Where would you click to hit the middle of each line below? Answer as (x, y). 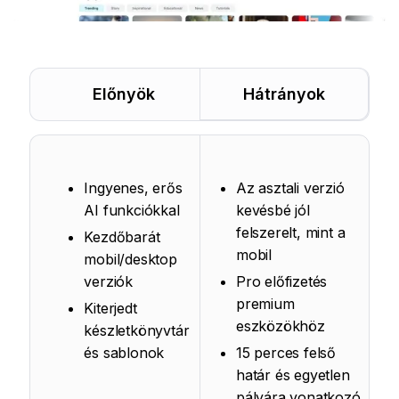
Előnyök (124, 94)
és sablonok (124, 353)
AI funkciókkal (132, 210)
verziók (109, 281)
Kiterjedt (110, 308)
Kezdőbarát (122, 237)
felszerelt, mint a (291, 232)
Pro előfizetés (282, 281)
